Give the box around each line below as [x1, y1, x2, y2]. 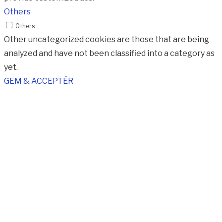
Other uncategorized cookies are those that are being [4, 35, 209, 45]
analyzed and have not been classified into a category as [4, 49, 215, 58]
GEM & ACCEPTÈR [4, 76, 73, 86]
